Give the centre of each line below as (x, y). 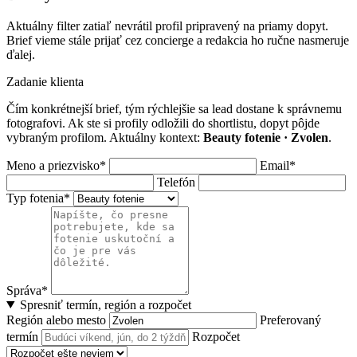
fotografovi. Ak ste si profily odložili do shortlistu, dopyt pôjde (163, 123)
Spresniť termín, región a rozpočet (105, 304)
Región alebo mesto (58, 320)
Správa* (29, 290)
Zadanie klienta (45, 81)
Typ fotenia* (40, 198)
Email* (278, 165)
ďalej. (21, 54)
